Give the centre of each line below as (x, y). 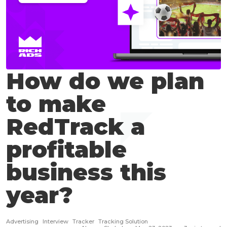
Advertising (22, 222)
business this (86, 172)
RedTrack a (75, 127)
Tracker (83, 222)
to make (56, 104)
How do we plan (105, 81)
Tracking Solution (123, 222)
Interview (55, 222)
